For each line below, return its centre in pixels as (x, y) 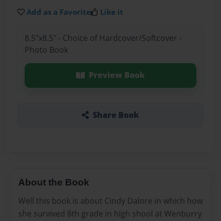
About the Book (54, 182)
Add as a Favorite (59, 12)
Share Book (116, 115)
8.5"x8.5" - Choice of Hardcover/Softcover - (103, 38)
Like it (112, 12)
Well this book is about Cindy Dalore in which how (110, 201)
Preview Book (117, 75)
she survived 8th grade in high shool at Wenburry (110, 214)
